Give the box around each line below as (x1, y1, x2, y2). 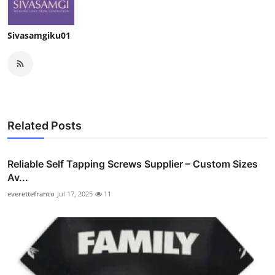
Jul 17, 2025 (57, 188, 93, 198)
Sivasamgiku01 (7, 29, 71, 41)
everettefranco (7, 188, 55, 198)
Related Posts (7, 118, 82, 132)
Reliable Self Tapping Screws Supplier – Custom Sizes (7, 157, 258, 170)
